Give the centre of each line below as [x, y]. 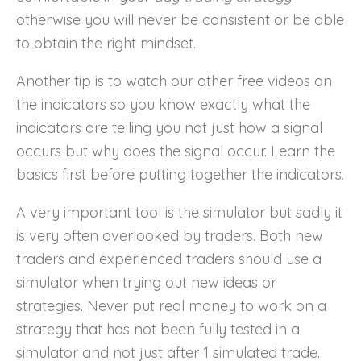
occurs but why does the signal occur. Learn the [176, 151]
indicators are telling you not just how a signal [169, 127]
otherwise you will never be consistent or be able [180, 19]
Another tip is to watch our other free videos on [174, 81]
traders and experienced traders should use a [169, 259]
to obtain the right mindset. [106, 43]
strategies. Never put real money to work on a [171, 305]
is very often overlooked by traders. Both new [170, 235]
